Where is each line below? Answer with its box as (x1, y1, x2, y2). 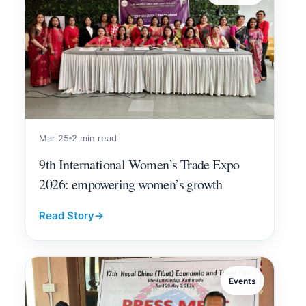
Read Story (39, 209, 95, 223)
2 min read (72, 133, 117, 144)
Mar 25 (39, 133, 70, 144)
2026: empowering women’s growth (39, 175, 223, 194)
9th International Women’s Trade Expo (39, 155, 240, 174)
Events (228, 275, 256, 286)
